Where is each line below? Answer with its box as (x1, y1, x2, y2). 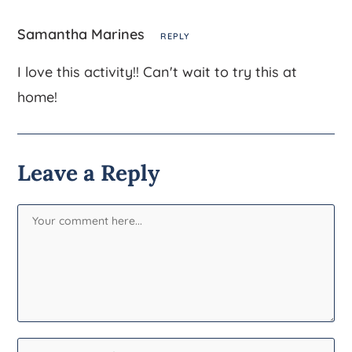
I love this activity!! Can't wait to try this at (17, 62, 298, 81)
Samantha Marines (17, 24, 149, 43)
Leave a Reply (17, 158, 160, 187)
